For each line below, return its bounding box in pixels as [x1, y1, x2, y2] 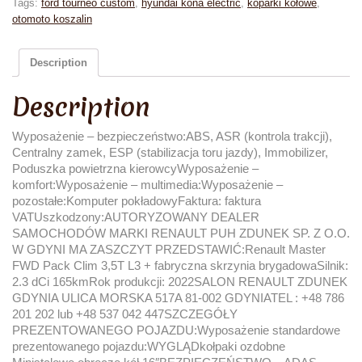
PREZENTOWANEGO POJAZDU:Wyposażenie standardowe [12, 323, 340, 338]
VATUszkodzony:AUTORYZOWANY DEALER [12, 210, 259, 225]
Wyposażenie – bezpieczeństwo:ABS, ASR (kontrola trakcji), [12, 129, 332, 144]
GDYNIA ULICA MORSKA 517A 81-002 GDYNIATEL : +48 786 [12, 291, 344, 305]
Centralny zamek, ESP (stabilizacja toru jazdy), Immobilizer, [12, 145, 328, 160]
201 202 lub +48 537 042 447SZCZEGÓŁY [12, 307, 238, 322]
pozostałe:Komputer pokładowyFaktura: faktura [12, 194, 261, 208]
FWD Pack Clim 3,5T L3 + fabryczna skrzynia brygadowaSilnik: [12, 259, 348, 273]
